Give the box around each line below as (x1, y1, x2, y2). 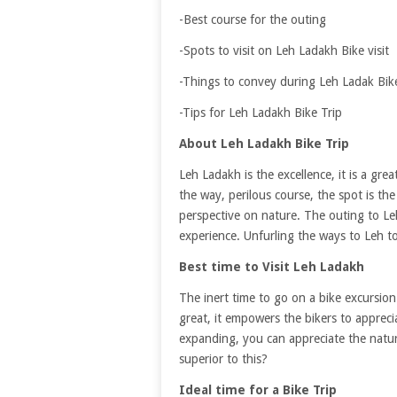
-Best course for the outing (179, 12, 326, 27)
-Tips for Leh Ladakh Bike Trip (179, 105, 342, 121)
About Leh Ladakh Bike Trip (179, 136, 349, 152)
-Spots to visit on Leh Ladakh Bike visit (179, 43, 389, 58)
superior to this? (179, 352, 268, 367)
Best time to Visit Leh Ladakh (179, 260, 364, 275)
